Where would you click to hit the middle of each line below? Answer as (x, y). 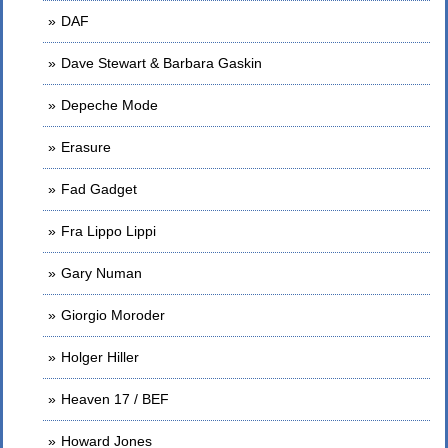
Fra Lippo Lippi (108, 231)
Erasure (86, 147)
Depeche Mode (109, 105)
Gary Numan (101, 273)
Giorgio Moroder (113, 315)
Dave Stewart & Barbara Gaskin (161, 63)
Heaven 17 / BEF (115, 399)
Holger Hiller (100, 357)
